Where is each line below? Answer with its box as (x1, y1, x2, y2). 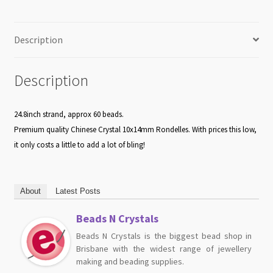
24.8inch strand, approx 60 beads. (13, 109, 124, 120)
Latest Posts (55, 186, 101, 196)
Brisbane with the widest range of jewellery (76, 243, 252, 254)
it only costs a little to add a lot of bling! (13, 140, 145, 151)
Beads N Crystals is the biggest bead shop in (76, 230, 252, 241)
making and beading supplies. (76, 255, 184, 267)
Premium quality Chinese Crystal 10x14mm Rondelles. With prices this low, (13, 124, 257, 135)
